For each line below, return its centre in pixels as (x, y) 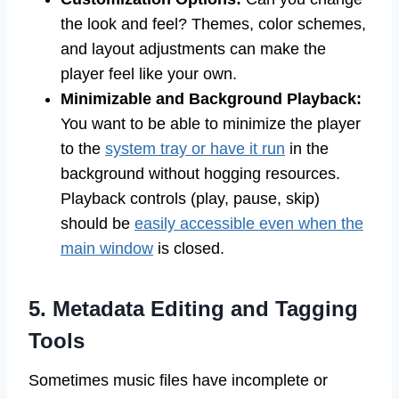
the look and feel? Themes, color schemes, (213, 24)
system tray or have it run (195, 149)
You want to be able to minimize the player (211, 124)
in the (307, 149)
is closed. (189, 249)
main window (107, 249)
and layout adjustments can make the (193, 49)
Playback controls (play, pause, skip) (190, 199)
